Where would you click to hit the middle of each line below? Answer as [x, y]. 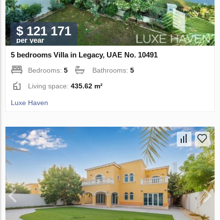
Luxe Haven [30, 103]
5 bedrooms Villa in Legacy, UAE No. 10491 [84, 55]
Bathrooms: [111, 70]
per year [30, 40]
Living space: [50, 86]
